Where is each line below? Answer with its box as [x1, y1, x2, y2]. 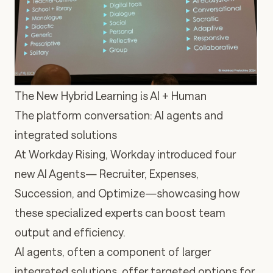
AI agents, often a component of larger [15, 245, 211, 259]
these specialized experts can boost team [15, 206, 225, 220]
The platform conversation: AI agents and [15, 108, 223, 122]
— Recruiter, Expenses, [85, 167, 199, 181]
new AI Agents [15, 167, 85, 181]
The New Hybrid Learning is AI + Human [15, 89, 207, 103]
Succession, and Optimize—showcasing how [15, 186, 240, 200]
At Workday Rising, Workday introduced [15, 147, 214, 161]
